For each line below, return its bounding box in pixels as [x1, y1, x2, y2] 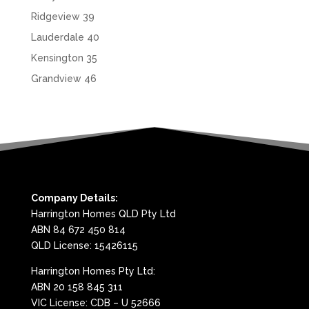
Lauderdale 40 [30, 32, 99, 43]
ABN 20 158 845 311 [30, 281, 123, 293]
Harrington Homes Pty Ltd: [30, 266, 155, 277]
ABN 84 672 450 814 [30, 224, 126, 236]
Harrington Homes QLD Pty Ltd [30, 208, 176, 220]
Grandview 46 [30, 73, 97, 85]
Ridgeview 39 [30, 11, 94, 23]
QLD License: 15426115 [30, 240, 138, 252]
